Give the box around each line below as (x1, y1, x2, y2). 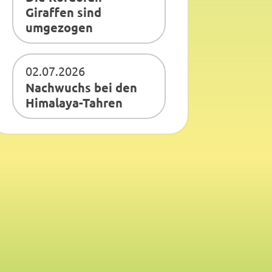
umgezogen (25, 19, 93, 35)
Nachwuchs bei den (25, 80, 138, 95)
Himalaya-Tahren (25, 95, 123, 110)
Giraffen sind (25, 4, 102, 20)
